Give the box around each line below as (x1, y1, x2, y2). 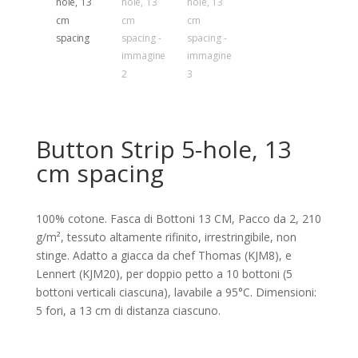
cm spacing (35, 156, 164, 189)
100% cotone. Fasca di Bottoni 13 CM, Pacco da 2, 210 (35, 210, 321, 226)
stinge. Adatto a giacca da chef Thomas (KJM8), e (35, 247, 292, 263)
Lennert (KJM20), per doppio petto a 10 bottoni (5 (35, 265, 292, 281)
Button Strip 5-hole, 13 (35, 132, 292, 165)
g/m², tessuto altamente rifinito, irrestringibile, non (35, 229, 296, 245)
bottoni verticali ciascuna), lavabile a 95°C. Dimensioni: (35, 284, 316, 300)
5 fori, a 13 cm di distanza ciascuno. (35, 302, 221, 318)
